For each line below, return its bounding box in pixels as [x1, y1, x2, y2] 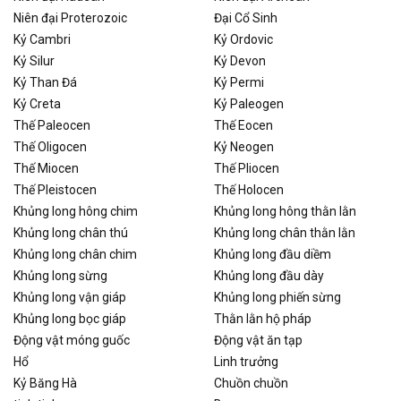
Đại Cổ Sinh [214, 10, 277, 25]
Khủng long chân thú [13, 225, 128, 240]
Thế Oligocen [13, 139, 87, 154]
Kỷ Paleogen [214, 96, 284, 111]
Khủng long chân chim [13, 246, 137, 261]
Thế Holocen [214, 182, 284, 197]
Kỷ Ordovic [214, 31, 273, 47]
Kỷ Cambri [13, 31, 71, 47]
